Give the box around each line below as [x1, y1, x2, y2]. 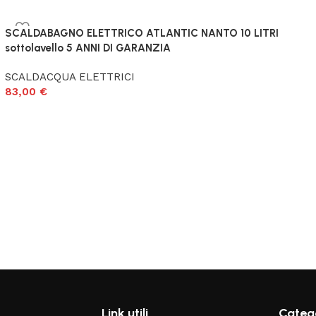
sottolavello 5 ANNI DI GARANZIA [4, 42, 171, 54]
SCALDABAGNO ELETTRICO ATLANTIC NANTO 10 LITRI [4, 27, 279, 39]
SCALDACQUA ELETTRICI [4, 71, 135, 83]
